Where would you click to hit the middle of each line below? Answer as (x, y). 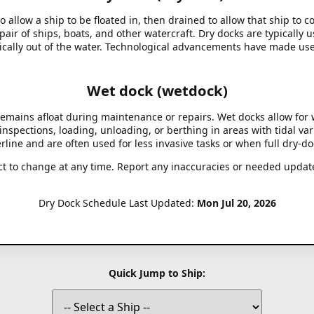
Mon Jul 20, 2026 (236, 203)
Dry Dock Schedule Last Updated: (117, 203)
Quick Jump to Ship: (157, 273)
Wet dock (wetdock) (157, 90)
